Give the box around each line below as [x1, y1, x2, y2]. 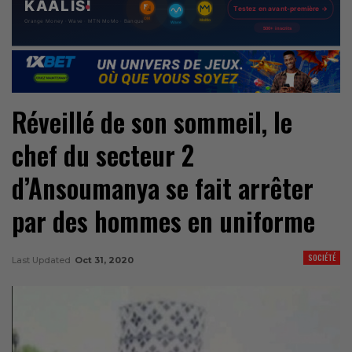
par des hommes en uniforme [12, 201, 315, 240]
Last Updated [12, 254, 73, 266]
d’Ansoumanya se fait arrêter [12, 168, 313, 207]
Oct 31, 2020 [75, 254, 134, 266]
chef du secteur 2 [12, 135, 194, 174]
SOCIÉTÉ [308, 251, 335, 263]
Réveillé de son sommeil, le [12, 102, 292, 141]
